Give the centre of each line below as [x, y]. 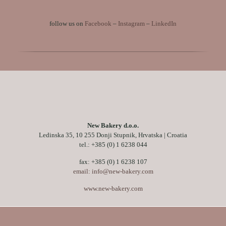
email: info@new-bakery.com [113, 172]
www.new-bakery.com [113, 189]
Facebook [98, 24]
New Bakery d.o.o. [113, 126]
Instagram [131, 24]
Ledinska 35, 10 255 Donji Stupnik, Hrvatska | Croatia [113, 135]
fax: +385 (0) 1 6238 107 [113, 162]
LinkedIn [164, 24]
